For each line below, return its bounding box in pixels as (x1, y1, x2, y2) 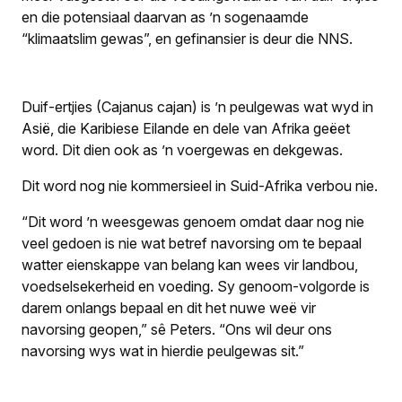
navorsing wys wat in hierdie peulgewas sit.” (22, 341, 304, 360)
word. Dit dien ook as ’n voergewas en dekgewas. (22, 140, 343, 159)
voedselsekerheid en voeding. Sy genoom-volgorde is (22, 276, 370, 295)
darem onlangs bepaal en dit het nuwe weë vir (22, 298, 316, 317)
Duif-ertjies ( (22, 97, 101, 116)
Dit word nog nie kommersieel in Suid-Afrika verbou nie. (22, 176, 378, 195)
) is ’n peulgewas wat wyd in (192, 97, 373, 116)
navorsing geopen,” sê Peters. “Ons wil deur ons (22, 319, 332, 338)
